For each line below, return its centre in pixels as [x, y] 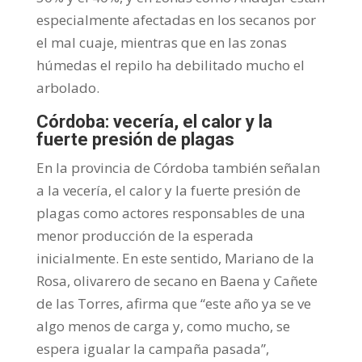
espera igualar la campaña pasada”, [152, 348]
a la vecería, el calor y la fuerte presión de [168, 190]
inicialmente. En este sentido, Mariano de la [175, 258]
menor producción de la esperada [145, 235]
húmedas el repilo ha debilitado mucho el [170, 65]
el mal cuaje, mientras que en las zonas [161, 42]
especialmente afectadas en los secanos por [176, 19]
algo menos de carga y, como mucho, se [163, 326]
